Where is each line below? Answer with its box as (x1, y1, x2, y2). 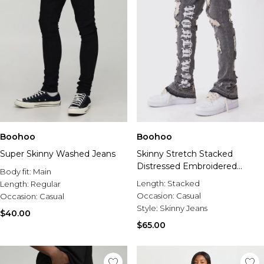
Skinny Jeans (160, 203, 207, 213)
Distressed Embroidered (137, 161, 237, 171)
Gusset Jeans (137, 173, 192, 184)
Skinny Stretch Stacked (137, 148, 233, 159)
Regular (31, 179, 61, 189)
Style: (137, 203, 160, 213)
